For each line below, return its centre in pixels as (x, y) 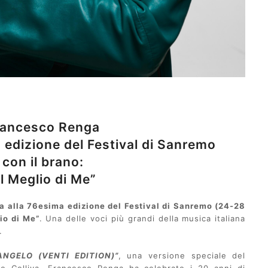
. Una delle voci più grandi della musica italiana (142, 219)
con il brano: (43, 162)
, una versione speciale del (182, 256)
